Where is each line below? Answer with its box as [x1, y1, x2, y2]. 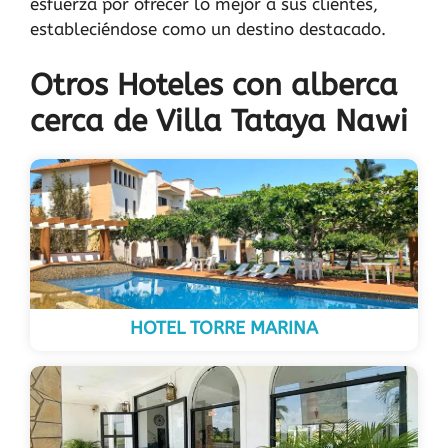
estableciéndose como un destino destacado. [30, 18, 386, 39]
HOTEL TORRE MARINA [130, 317, 318, 339]
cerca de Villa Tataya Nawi [30, 103, 408, 139]
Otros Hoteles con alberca [30, 67, 398, 103]
